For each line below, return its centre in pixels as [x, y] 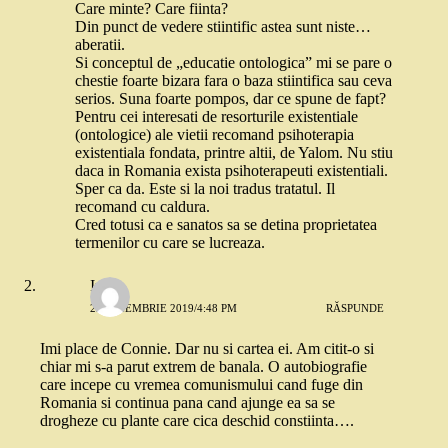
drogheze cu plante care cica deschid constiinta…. [197, 421]
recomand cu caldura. [142, 207]
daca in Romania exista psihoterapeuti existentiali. [231, 171]
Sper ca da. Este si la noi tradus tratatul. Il [205, 189]
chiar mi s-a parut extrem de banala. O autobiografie [203, 367]
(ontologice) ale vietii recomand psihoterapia [214, 135]
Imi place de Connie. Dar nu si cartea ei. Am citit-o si [207, 349]
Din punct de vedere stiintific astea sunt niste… [223, 27]
